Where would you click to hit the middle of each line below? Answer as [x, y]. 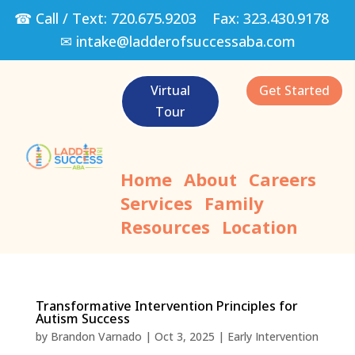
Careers [282, 179]
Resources [165, 226]
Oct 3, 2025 [184, 336]
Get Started [294, 90]
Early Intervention [273, 336]
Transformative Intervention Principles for [166, 305]
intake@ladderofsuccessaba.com [185, 41]
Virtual [170, 90]
